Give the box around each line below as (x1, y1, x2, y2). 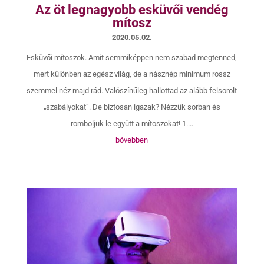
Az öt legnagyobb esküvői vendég (35, 2, 229, 18)
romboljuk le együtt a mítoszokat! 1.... (70, 119, 193, 128)
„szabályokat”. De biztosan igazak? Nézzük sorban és (43, 103, 220, 112)
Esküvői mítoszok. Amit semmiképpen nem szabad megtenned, (27, 53, 237, 62)
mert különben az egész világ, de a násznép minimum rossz (33, 70, 230, 79)
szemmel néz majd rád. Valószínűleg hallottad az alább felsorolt (27, 86, 237, 95)
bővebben (115, 136, 148, 145)
